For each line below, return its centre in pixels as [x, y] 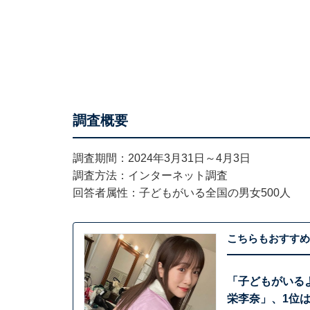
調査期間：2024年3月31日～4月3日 [161, 158]
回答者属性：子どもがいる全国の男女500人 [181, 193]
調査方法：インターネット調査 [150, 175]
